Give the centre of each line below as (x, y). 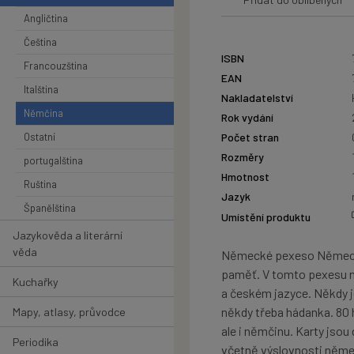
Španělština (50, 207)
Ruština (40, 184)
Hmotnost (245, 177)
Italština (41, 89)
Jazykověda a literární (68, 235)
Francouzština (56, 65)
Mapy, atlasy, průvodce (69, 311)
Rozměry (243, 157)
